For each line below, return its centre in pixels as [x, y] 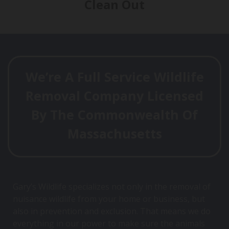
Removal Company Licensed [114, 95]
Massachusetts [114, 133]
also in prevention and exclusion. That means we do [112, 211]
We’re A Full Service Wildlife [114, 76]
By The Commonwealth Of [114, 114]
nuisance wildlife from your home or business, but [109, 199]
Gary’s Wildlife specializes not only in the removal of [112, 187]
